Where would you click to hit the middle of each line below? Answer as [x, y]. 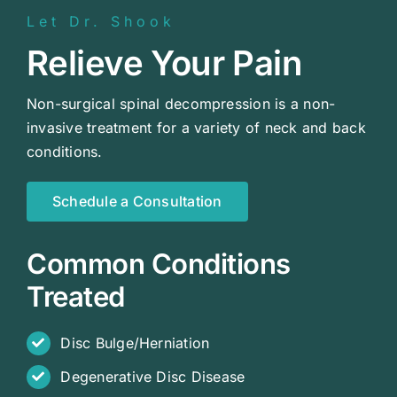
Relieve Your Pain [164, 62]
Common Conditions [159, 264]
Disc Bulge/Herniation [135, 343]
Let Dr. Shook [101, 21]
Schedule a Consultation [137, 201]
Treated [75, 296]
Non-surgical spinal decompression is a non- [181, 103]
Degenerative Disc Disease [153, 376]
